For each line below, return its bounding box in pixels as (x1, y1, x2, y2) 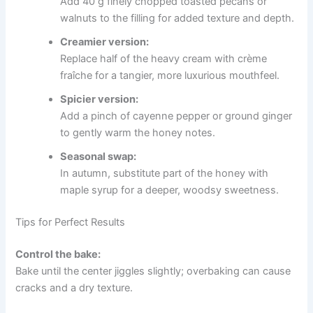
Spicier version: (60, 93, 139, 106)
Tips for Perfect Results (15, 216, 126, 229)
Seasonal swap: (60, 150, 137, 163)
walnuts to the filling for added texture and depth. (60, 12, 295, 25)
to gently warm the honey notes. (60, 126, 216, 140)
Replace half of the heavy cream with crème (60, 52, 268, 66)
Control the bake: (15, 248, 101, 261)
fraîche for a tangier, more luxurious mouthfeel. (60, 69, 280, 82)
